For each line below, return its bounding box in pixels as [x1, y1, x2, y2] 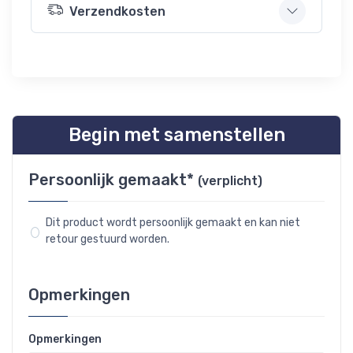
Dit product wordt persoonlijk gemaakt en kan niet [45, 216, 300, 229]
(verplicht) [198, 173, 262, 188]
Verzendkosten [69, 3, 165, 19]
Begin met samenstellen [68, 124, 285, 146]
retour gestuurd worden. [45, 232, 169, 246]
